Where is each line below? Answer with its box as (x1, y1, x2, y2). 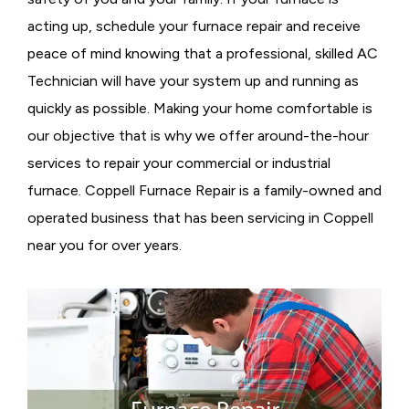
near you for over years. (27, 236, 182, 254)
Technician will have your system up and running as (27, 72, 359, 89)
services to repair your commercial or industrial (27, 154, 330, 172)
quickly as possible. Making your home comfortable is (27, 100, 372, 117)
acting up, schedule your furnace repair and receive (27, 17, 361, 35)
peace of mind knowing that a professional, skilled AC (27, 45, 378, 62)
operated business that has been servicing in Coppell (27, 209, 373, 226)
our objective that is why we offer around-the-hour (27, 127, 369, 144)
